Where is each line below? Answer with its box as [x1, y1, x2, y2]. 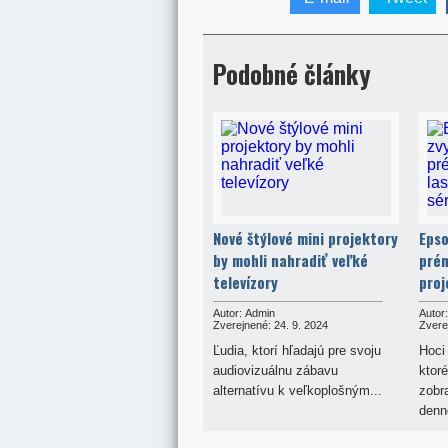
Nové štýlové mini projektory [212, 226, 398, 249]
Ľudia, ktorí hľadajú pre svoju [212, 342, 381, 358]
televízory [212, 270, 278, 293]
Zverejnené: [212, 318, 271, 331]
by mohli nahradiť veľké [212, 248, 368, 271]
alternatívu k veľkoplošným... [212, 382, 382, 398]
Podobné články [212, 54, 371, 92]
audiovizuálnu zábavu [212, 362, 338, 378]
